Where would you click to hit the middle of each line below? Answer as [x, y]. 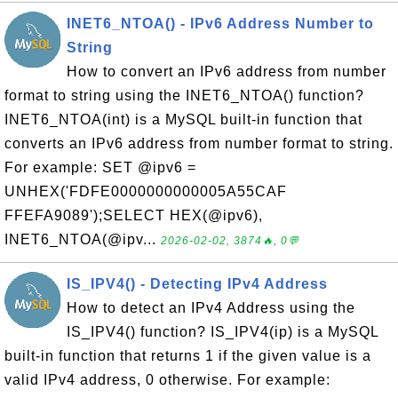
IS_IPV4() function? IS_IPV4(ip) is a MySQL [223, 332]
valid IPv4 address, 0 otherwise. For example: [167, 380]
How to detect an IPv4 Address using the [211, 308]
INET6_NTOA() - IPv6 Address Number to [220, 24]
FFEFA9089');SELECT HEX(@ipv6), [134, 215]
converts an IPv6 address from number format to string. [199, 143]
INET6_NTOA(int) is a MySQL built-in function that [183, 119]
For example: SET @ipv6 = [100, 167]
